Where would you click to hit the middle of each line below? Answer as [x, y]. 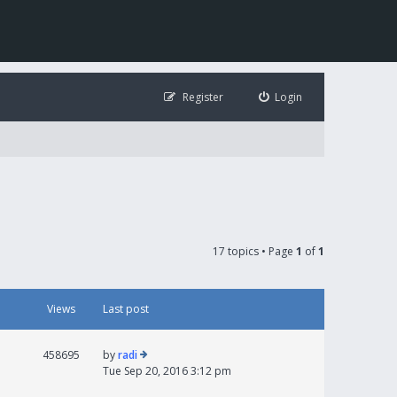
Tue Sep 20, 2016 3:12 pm [167, 371]
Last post [126, 309]
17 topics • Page [254, 251]
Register [202, 97]
